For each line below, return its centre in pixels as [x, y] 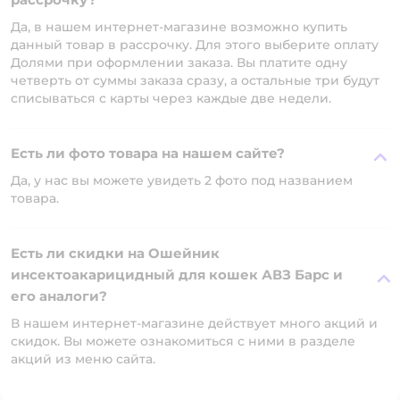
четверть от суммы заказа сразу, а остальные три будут [195, 80]
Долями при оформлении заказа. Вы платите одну [179, 62]
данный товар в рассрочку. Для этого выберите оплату [195, 45]
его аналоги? [59, 296]
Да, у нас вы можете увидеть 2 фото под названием [182, 180]
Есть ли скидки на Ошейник [115, 253]
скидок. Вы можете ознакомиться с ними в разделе [183, 341]
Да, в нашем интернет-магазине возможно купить [179, 27]
